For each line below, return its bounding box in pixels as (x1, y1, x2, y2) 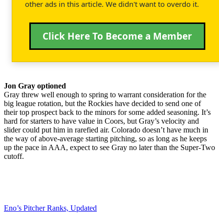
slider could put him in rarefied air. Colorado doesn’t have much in (4, 125, 208, 134)
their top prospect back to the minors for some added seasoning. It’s (4, 108, 211, 116)
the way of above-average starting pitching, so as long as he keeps (4, 134, 207, 143)
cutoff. (4, 152, 24, 160)
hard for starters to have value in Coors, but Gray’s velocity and (4, 116, 199, 125)
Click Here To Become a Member (43, 29, 192, 43)
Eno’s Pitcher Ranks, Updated (4, 203, 97, 212)
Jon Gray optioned (4, 81, 66, 90)
